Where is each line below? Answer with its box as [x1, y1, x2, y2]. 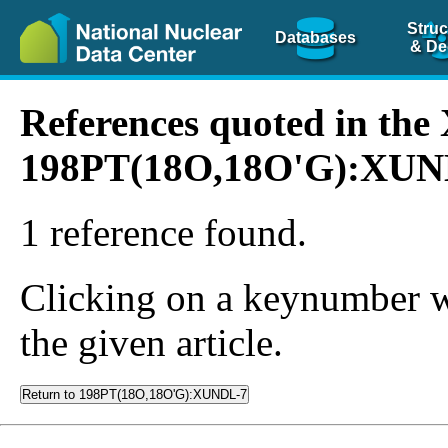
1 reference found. [20, 211, 307, 254]
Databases [275, 28, 357, 46]
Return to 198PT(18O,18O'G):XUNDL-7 [22, 387, 247, 402]
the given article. [20, 321, 283, 364]
